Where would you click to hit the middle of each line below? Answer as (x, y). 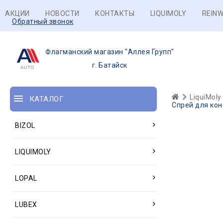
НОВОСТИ (62, 13)
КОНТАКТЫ (115, 13)
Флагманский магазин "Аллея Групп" (110, 52)
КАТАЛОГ (46, 99)
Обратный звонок (43, 21)
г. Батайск (110, 65)
